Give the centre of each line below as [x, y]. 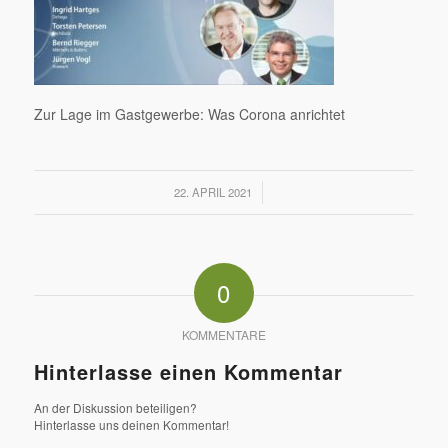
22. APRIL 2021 [213, 191]
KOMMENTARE [223, 334]
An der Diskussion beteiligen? [115, 407]
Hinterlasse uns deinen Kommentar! [131, 424]
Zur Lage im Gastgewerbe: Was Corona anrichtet [189, 113]
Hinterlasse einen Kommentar [188, 371]
